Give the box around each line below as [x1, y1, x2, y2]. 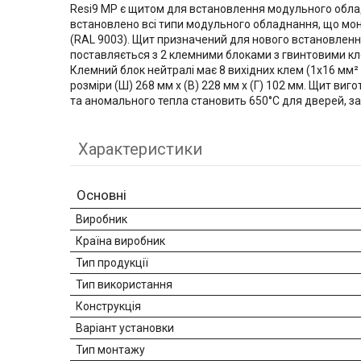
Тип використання [76, 277, 172, 291]
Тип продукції [76, 255, 148, 269]
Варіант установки [76, 321, 174, 334]
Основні [77, 186, 127, 203]
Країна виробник [76, 234, 165, 247]
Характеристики [78, 139, 202, 159]
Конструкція [76, 299, 141, 313]
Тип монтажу [76, 342, 145, 356]
